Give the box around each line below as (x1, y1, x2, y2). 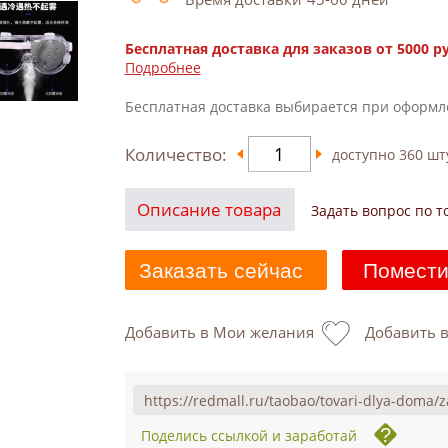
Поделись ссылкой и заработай (140, 425, 357, 445)
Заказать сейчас (139, 259, 303, 282)
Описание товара (136, 198, 281, 221)
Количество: (124, 142, 227, 166)
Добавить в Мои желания (124, 322, 314, 342)
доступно (331, 144, 399, 164)
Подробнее (124, 58, 201, 77)
